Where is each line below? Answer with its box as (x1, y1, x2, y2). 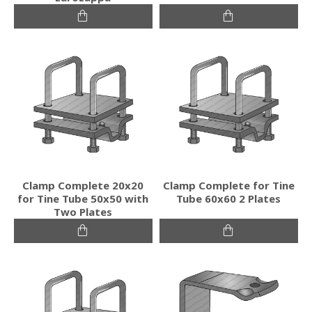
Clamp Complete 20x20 (22, 178, 144, 192)
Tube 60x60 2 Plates (176, 191, 281, 205)
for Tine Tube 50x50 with (17, 191, 149, 205)
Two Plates (54, 204, 113, 219)
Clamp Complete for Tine (162, 178, 295, 192)
